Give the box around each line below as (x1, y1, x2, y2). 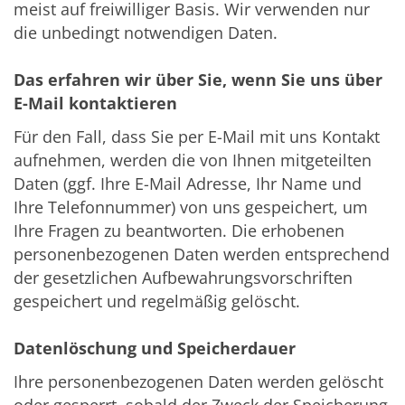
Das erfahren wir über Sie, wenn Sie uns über (14, 69, 382, 91)
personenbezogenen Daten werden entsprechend (14, 243, 390, 266)
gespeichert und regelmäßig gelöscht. (14, 290, 300, 313)
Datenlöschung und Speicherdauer (14, 337, 296, 360)
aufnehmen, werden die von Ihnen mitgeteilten (14, 149, 372, 172)
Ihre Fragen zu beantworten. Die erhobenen (14, 220, 344, 242)
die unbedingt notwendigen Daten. (14, 22, 278, 44)
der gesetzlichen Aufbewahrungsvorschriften (14, 267, 353, 289)
